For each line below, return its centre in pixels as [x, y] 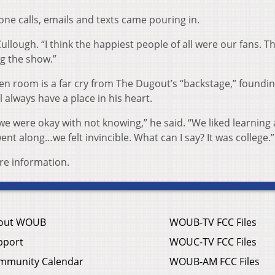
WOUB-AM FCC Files [215, 262]
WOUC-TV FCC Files [213, 242]
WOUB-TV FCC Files [213, 223]
